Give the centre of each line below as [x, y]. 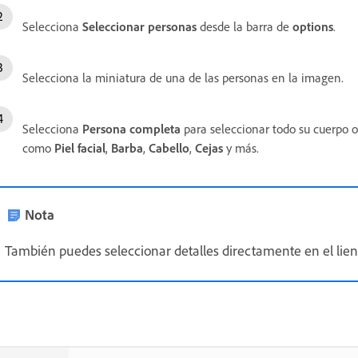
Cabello [169, 148]
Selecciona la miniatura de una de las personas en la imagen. [183, 78]
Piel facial [80, 148]
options [313, 26]
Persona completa [131, 129]
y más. [241, 148]
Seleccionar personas [139, 26]
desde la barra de [245, 26]
